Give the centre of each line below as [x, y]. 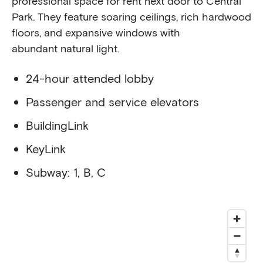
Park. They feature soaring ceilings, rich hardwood [131, 16]
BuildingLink [57, 125]
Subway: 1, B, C [66, 172]
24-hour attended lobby [90, 78]
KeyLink [46, 148]
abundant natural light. [68, 48]
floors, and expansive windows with [96, 32]
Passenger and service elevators [112, 101]
